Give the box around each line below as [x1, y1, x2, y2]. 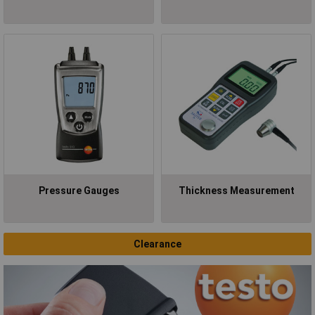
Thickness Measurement [178, 184, 295, 196]
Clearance [134, 238, 181, 250]
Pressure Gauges [38, 184, 120, 196]
